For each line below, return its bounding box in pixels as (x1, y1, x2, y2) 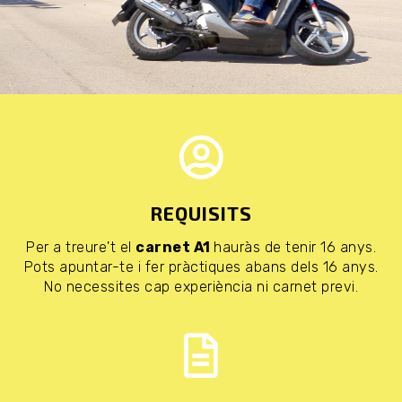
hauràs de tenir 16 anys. (214, 239, 376, 256)
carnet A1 (135, 239, 214, 256)
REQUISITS (150, 202, 252, 224)
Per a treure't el (26, 239, 135, 256)
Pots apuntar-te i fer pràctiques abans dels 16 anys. (23, 258, 379, 275)
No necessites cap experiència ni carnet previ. (44, 278, 358, 295)
